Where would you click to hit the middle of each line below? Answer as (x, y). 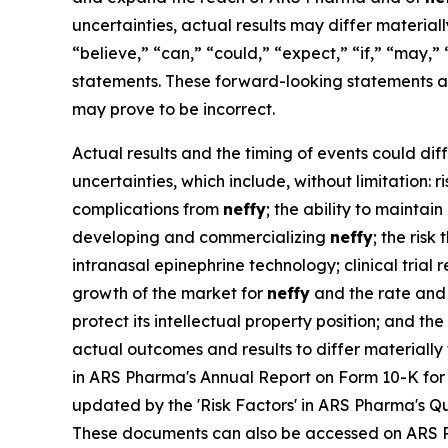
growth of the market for (169, 293)
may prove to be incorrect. (173, 109)
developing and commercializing (201, 237)
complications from (147, 209)
